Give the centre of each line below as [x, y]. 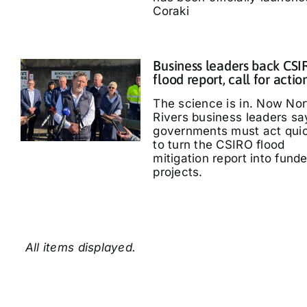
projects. [178, 172]
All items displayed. [81, 247]
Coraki [171, 11]
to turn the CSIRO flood [219, 145]
